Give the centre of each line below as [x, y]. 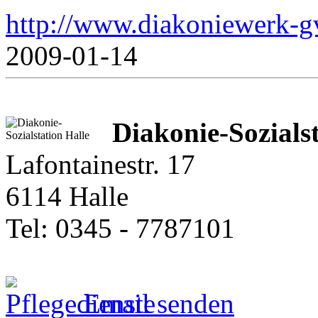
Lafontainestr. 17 [100, 164]
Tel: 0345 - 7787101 [120, 228]
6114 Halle [67, 196]
